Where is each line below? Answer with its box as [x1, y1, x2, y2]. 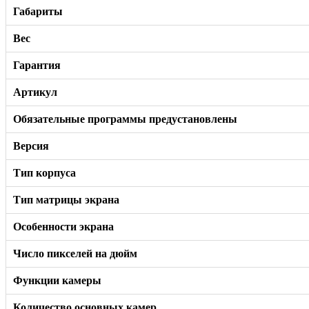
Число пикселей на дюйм [13, 247, 137, 259]
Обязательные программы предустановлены [13, 112, 237, 125]
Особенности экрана [13, 220, 114, 232]
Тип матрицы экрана [13, 193, 119, 206]
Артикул [13, 86, 57, 98]
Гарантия [13, 59, 61, 71]
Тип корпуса [13, 166, 76, 179]
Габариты [13, 5, 63, 17]
